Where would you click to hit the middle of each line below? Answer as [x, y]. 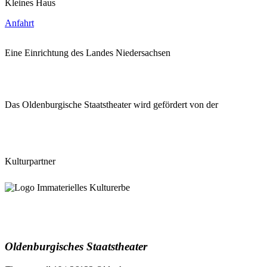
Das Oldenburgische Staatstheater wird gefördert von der [111, 104]
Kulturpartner [30, 161]
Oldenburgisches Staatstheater [76, 247]
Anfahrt [19, 23]
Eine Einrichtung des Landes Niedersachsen [88, 52]
